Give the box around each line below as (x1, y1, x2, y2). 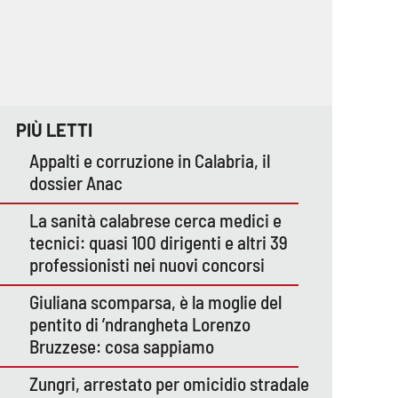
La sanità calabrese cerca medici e (29, 208, 282, 231)
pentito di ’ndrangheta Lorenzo (29, 312, 251, 335)
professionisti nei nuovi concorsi (29, 252, 265, 275)
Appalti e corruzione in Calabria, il (29, 148, 270, 171)
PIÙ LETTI (16, 118, 92, 140)
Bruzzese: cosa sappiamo (29, 334, 214, 357)
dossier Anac (29, 171, 123, 194)
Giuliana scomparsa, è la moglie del (29, 290, 282, 313)
